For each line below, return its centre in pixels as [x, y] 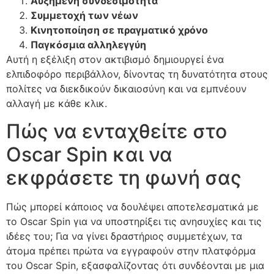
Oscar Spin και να [89, 154]
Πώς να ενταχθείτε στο [117, 131]
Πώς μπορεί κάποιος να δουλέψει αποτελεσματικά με [132, 206]
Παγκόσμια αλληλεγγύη [88, 45]
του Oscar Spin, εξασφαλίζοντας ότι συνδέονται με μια [135, 265]
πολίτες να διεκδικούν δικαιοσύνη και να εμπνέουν [126, 89]
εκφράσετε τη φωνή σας [124, 177]
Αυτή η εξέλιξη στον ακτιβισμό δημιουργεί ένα [115, 60]
